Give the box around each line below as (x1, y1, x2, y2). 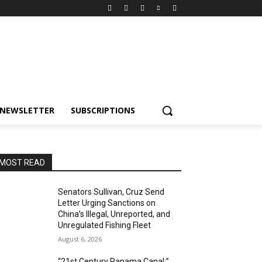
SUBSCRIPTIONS (71, 105, 135, 116)
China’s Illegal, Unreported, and (58, 209, 171, 219)
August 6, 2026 (58, 235, 102, 243)
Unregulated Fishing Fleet (58, 220, 151, 230)
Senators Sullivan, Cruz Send (58, 187, 165, 196)
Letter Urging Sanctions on (58, 198, 156, 208)
